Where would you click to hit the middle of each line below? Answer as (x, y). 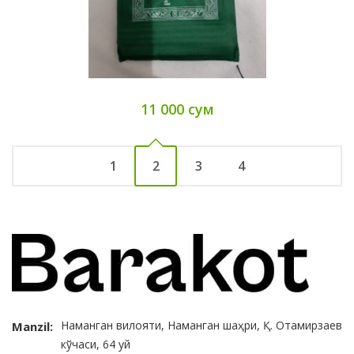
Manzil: (32, 327)
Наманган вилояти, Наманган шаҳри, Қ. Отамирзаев (201, 326)
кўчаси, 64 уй (96, 345)
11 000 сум (177, 109)
